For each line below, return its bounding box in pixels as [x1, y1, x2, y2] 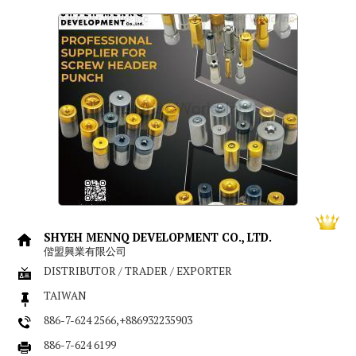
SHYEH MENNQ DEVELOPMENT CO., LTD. [44, 229, 273, 245]
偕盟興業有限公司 [44, 244, 127, 258]
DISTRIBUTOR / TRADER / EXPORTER [44, 263, 233, 278]
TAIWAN [44, 288, 87, 303]
